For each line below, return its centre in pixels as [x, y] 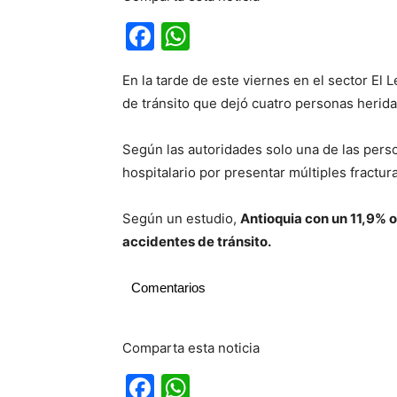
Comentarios [168, 288]
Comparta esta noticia [191, 348]
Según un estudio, [181, 218]
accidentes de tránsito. [197, 241]
